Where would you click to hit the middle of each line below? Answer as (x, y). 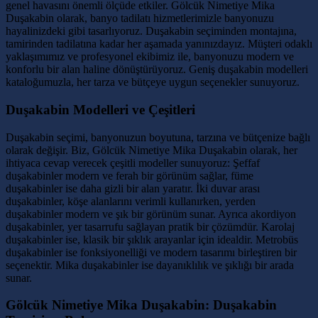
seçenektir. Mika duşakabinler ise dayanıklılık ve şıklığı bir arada (150, 265)
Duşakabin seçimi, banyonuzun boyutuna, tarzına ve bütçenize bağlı (158, 137)
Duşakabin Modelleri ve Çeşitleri (100, 110)
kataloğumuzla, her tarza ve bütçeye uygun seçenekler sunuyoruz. (153, 82)
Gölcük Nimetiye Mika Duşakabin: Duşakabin (141, 305)
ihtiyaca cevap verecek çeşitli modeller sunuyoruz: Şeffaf (133, 163)
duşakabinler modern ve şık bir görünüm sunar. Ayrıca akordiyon (151, 214)
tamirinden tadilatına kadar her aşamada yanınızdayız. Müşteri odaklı (159, 44)
